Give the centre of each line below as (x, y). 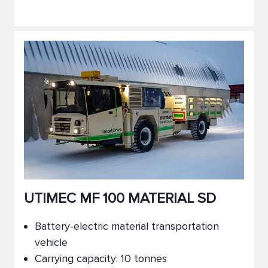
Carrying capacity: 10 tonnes (101, 258)
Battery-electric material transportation (127, 226)
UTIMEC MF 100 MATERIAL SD (120, 198)
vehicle (51, 242)
